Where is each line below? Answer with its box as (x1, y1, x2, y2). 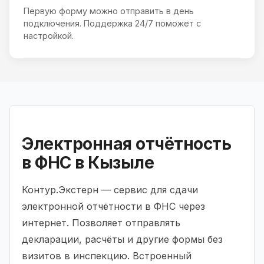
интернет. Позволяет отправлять (22, 216, 180, 229)
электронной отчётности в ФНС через (22, 200, 205, 212)
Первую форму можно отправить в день (24, 5, 194, 16)
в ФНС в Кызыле (22, 152, 154, 173)
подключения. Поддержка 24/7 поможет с (24, 18, 201, 28)
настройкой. (24, 30, 74, 41)
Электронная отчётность (22, 133, 231, 154)
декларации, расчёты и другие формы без (22, 233, 223, 245)
